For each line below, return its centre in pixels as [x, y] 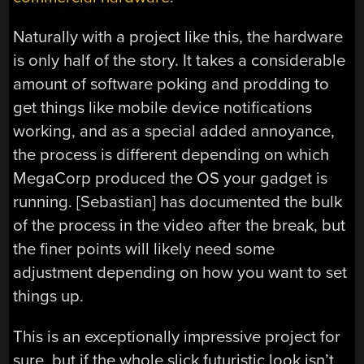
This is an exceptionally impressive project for [177, 336]
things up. [49, 297]
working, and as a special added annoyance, [174, 132]
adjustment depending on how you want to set [180, 273]
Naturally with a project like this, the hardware [178, 37]
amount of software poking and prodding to [171, 84]
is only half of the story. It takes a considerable [180, 61]
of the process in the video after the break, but [180, 226]
